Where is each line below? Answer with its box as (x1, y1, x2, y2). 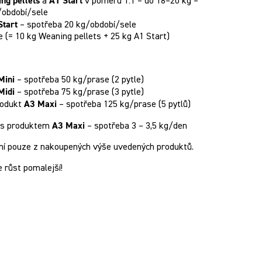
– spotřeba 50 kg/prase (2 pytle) (15, 75, 144, 85)
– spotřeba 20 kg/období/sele (18, 20, 136, 30)
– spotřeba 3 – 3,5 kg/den (85, 121, 187, 131)
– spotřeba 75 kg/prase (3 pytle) (15, 87, 144, 97)
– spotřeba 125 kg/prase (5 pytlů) (57, 99, 191, 109)
